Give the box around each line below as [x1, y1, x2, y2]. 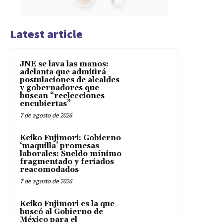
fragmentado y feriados [20, 157, 114, 167]
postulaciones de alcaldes [20, 75, 119, 85]
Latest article [10, 26, 83, 42]
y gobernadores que [20, 83, 99, 93]
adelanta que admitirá [20, 67, 106, 77]
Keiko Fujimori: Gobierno [20, 133, 121, 143]
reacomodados [20, 165, 79, 175]
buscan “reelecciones [20, 91, 105, 101]
